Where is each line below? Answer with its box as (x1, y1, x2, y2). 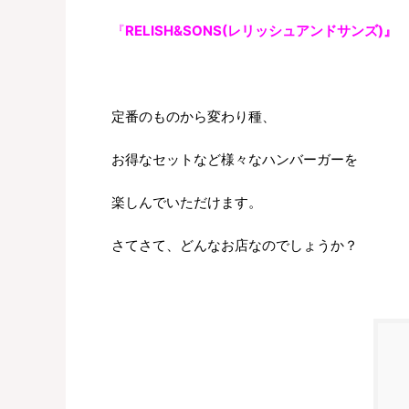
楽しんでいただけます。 (111, 194, 262, 212)
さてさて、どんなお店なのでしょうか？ (111, 236, 358, 255)
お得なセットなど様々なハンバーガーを (111, 151, 358, 169)
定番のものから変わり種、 (111, 108, 276, 126)
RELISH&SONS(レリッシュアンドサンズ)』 (125, 22, 397, 40)
